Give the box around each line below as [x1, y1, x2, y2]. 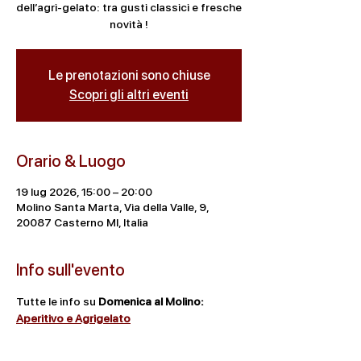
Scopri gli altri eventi [69, 87, 189, 102]
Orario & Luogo [16, 151, 126, 171]
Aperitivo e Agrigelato [16, 312, 131, 325]
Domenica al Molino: [98, 295, 206, 308]
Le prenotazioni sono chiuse [48, 68, 210, 83]
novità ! [110, 18, 148, 31]
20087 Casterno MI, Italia [16, 216, 148, 229]
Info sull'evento [16, 260, 125, 280]
